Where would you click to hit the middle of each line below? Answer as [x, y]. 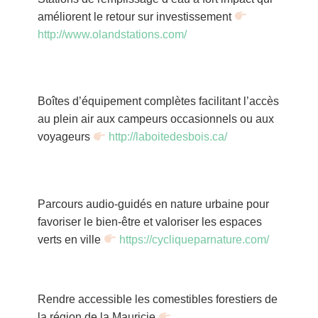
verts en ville [70, 239]
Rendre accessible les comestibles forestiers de [157, 300]
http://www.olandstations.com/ [112, 34]
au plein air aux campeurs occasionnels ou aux [155, 119]
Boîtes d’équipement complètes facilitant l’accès [158, 102]
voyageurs [65, 137]
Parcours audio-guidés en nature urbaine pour [153, 204]
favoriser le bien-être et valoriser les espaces [149, 221]
